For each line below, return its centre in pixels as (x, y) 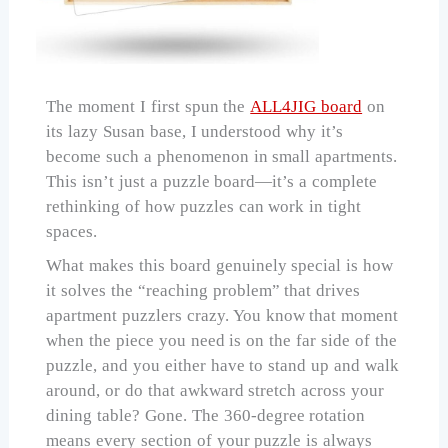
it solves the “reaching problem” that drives (203, 290)
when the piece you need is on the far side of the (221, 340)
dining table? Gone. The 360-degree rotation (206, 415)
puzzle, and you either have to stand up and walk (222, 365)
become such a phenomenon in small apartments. (222, 156)
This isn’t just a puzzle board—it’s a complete (212, 181)
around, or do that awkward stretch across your (215, 390)
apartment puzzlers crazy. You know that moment (222, 315)
